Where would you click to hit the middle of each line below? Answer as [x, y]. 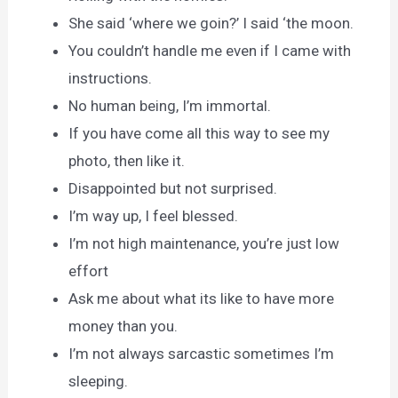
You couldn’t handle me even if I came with [210, 51]
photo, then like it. [127, 161]
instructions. [111, 79]
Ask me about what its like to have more [202, 299]
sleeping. [99, 382]
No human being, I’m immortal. [170, 106]
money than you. [123, 326]
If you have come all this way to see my [199, 134]
